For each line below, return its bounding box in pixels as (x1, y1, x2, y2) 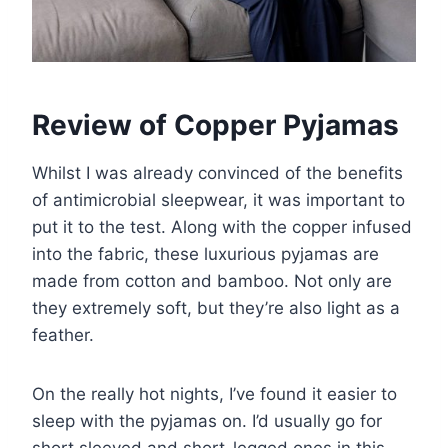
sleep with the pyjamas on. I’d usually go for (32, 411, 382, 432)
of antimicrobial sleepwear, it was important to (32, 190, 405, 211)
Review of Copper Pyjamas (32, 108, 399, 143)
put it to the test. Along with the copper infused (32, 217, 412, 238)
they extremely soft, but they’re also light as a (32, 298, 400, 319)
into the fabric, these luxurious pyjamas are (32, 244, 379, 265)
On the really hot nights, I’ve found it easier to (32, 384, 397, 405)
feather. (32, 325, 94, 346)
